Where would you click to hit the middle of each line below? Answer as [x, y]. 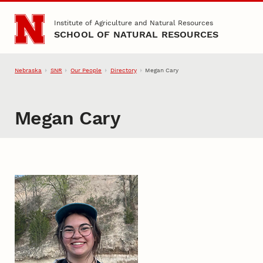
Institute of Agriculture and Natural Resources [133, 23]
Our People [86, 70]
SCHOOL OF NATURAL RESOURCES [136, 35]
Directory [123, 70]
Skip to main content [53, 16]
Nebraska [28, 70]
